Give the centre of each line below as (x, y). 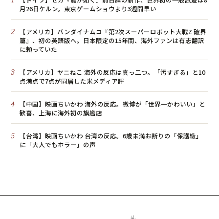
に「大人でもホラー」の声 (58, 144)
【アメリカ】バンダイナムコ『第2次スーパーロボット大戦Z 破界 (113, 32)
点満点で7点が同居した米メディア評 (72, 81)
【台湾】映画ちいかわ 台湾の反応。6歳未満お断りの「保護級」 (111, 136)
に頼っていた (38, 49)
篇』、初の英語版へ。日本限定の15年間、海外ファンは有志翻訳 (112, 40)
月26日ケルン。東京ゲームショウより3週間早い (88, 9)
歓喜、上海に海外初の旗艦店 (61, 113)
